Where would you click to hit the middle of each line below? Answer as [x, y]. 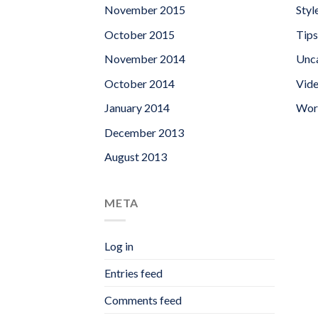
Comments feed [143, 300]
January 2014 [137, 108]
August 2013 [136, 157]
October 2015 [139, 34]
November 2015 [145, 9]
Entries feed [133, 273]
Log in [119, 246]
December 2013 [144, 132]
